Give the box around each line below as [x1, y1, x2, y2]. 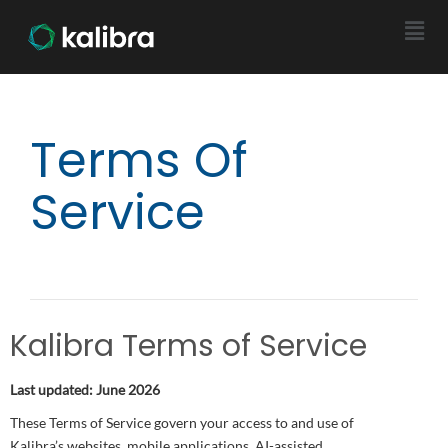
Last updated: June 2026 [10, 380, 160, 398]
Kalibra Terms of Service [10, 324, 367, 367]
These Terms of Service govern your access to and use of [10, 413, 354, 431]
